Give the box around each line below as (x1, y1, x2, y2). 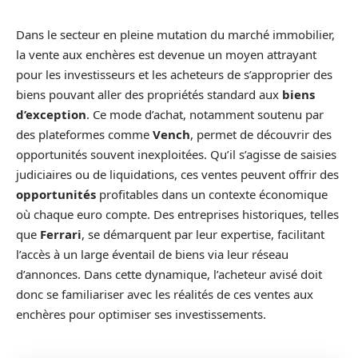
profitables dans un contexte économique (96, 186, 328, 202)
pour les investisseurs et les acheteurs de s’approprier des (16, 66, 332, 82)
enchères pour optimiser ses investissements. (16, 306, 266, 322)
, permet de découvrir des (190, 126, 332, 142)
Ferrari (40, 226, 82, 242)
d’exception (16, 106, 86, 122)
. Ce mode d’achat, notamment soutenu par (86, 106, 324, 122)
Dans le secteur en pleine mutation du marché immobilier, (16, 26, 335, 42)
